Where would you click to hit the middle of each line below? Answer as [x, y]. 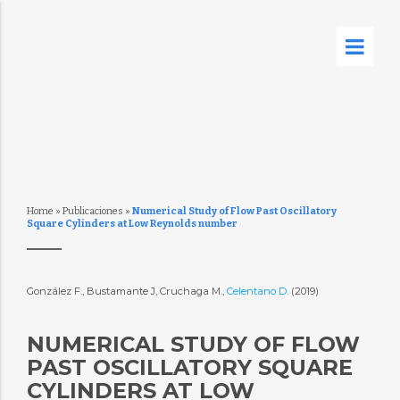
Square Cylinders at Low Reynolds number [132, 224]
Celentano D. [258, 291]
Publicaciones [92, 211]
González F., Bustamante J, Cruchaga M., [126, 291]
